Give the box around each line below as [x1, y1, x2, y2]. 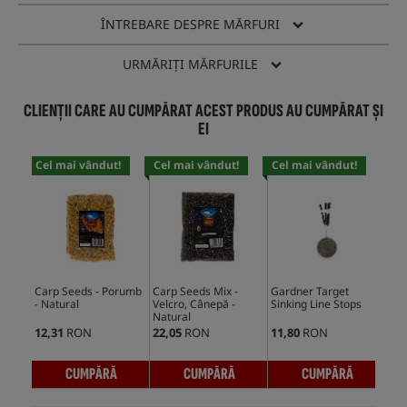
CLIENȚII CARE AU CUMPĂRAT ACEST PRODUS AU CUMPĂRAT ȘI [24, 100, 383, 123]
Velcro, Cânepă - [153, 296, 235, 313]
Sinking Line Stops [271, 296, 362, 313]
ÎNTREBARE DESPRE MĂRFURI [100, 15, 280, 34]
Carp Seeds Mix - [153, 283, 238, 300]
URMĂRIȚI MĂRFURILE [122, 55, 258, 74]
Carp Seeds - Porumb [35, 283, 142, 300]
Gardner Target [271, 283, 349, 300]
